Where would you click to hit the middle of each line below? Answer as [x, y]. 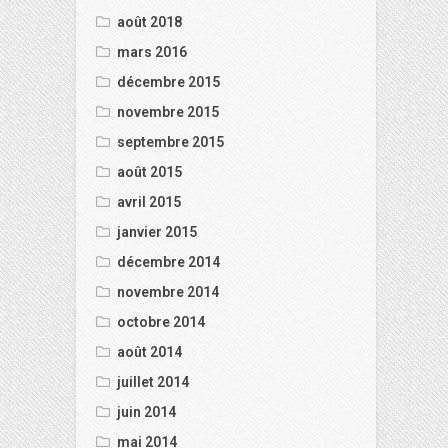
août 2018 [149, 22]
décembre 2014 [168, 262]
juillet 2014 [153, 382]
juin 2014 [146, 412]
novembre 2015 [168, 112]
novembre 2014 [168, 292]
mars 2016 [152, 52]
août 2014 [149, 352]
